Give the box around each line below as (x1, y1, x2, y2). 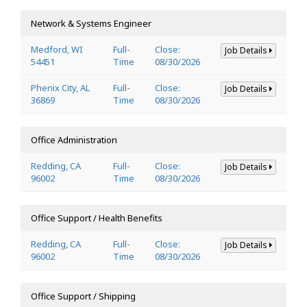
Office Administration (31, 133, 117, 146)
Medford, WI (31, 42, 83, 56)
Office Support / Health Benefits (31, 211, 162, 224)
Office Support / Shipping (31, 289, 136, 302)
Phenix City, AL (31, 81, 90, 94)
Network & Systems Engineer (31, 16, 151, 29)
